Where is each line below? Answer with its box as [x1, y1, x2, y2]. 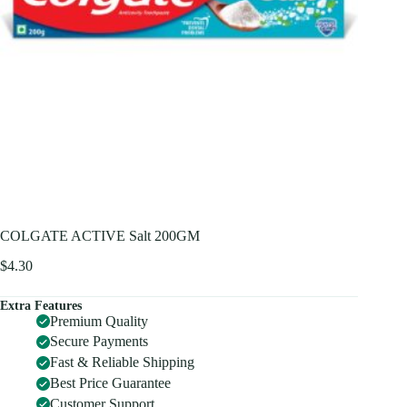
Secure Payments [50, 333, 148, 350]
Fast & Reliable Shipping [50, 354, 194, 371]
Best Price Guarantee [50, 375, 171, 392]
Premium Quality [50, 313, 148, 329]
